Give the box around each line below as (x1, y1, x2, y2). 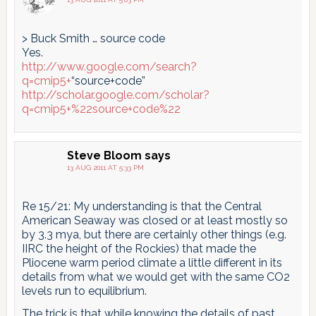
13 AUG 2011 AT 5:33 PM (66, 163, 144, 171)
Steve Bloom (66, 148, 142, 162)
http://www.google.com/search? (21, 59, 197, 73)
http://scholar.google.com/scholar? (21, 87, 209, 102)
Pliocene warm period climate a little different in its (21, 255, 282, 269)
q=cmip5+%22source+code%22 (21, 102, 181, 116)
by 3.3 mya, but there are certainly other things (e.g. (21, 227, 286, 241)
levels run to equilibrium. (21, 284, 147, 298)
